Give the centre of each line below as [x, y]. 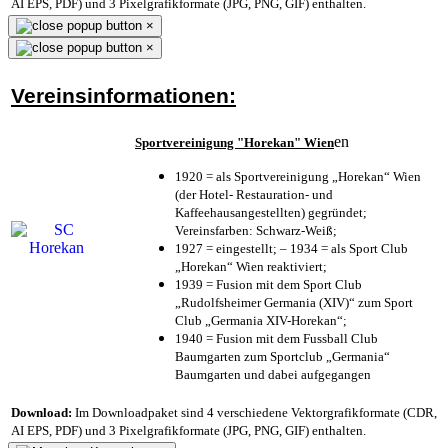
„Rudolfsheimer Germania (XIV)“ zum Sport [294, 302]
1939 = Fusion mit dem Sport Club [268, 284]
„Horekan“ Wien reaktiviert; [251, 266]
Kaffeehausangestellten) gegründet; [271, 212]
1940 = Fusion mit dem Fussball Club [276, 338]
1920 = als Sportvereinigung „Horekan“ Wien [298, 176]
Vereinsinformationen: [123, 95]
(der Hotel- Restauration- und [254, 194]
